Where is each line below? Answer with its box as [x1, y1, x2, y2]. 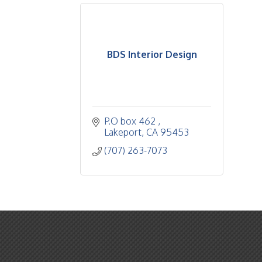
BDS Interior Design [106, 49, 197, 60]
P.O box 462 [104, 115, 158, 127]
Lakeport [104, 126, 142, 138]
